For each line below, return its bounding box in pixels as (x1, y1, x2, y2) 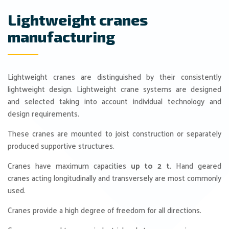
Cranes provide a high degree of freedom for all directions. (8, 203, 201, 217)
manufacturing (8, 28, 115, 45)
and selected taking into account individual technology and (8, 94, 221, 108)
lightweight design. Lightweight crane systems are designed (8, 82, 221, 96)
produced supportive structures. (8, 139, 114, 152)
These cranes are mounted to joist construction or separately (8, 126, 221, 140)
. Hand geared (170, 158, 222, 172)
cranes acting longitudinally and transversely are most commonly (8, 171, 221, 185)
